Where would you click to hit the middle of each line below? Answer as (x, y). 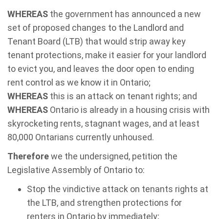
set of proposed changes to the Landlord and (96, 28)
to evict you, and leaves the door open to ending (101, 69)
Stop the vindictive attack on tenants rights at (118, 189)
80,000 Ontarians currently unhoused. (81, 137)
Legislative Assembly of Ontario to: (76, 170)
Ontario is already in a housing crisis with (129, 110)
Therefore (28, 156)
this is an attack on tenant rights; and (122, 96)
